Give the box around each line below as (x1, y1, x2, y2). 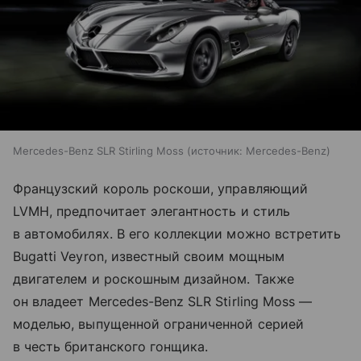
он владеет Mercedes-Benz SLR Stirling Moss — (13, 293, 313, 309)
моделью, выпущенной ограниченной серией (13, 315, 304, 332)
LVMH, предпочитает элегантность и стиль (13, 202, 290, 219)
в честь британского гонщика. (13, 338, 209, 355)
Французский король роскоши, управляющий (13, 180, 308, 197)
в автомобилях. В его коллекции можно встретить (13, 225, 342, 242)
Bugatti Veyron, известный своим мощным (13, 247, 284, 264)
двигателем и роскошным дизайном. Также (13, 270, 294, 287)
